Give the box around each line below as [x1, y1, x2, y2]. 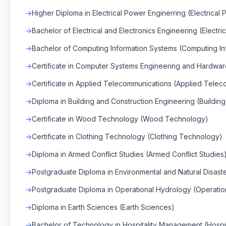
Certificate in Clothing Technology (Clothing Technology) [32, 132, 222, 141]
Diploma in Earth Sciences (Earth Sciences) [32, 202, 175, 211]
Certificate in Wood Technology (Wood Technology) [32, 114, 208, 123]
